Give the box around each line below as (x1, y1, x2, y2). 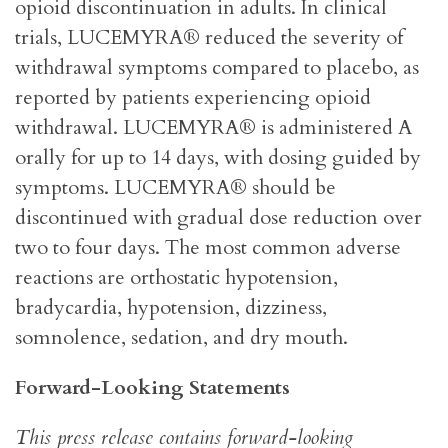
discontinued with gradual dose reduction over (15, 204, 422, 232)
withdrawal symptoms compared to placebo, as (15, 54, 419, 82)
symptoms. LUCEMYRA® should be (15, 174, 336, 202)
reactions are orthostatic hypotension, (15, 264, 338, 292)
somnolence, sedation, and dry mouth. (15, 324, 353, 352)
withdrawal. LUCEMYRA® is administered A (15, 114, 412, 142)
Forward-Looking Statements (15, 374, 290, 402)
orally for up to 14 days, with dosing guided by (15, 144, 421, 172)
